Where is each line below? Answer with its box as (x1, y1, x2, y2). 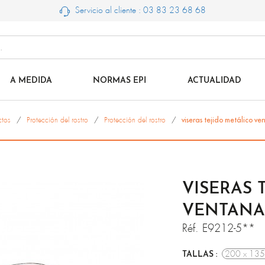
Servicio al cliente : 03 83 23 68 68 (72, 5, 206, 15)
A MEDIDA (9, 76, 52, 85)
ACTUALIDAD (187, 76, 241, 85)
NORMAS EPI (93, 76, 146, 85)
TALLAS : (182, 250, 218, 259)
